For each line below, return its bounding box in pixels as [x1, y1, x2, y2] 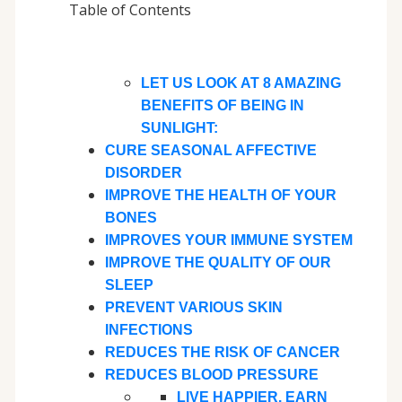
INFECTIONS [104, 322, 193, 338]
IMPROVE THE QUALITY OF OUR [104, 255, 331, 271]
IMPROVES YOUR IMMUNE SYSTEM [104, 232, 353, 249]
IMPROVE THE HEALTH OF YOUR [104, 188, 336, 204]
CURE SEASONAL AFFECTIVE [104, 143, 317, 159]
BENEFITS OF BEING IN [140, 98, 304, 114]
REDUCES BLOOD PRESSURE [104, 367, 319, 383]
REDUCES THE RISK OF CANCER [104, 345, 340, 361]
